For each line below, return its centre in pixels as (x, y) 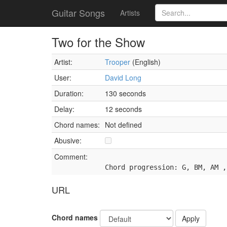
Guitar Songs (78, 13)
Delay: (64, 109)
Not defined (123, 125)
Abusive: (68, 140)
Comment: (71, 157)
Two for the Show (98, 42)
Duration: (69, 93)
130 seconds (125, 93)
